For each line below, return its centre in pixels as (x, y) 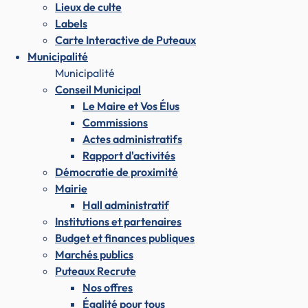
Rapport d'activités (129, 155)
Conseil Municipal (98, 89)
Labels (71, 23)
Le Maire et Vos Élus (131, 106)
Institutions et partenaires (118, 221)
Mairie (71, 188)
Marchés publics (94, 254)
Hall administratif (126, 205)
